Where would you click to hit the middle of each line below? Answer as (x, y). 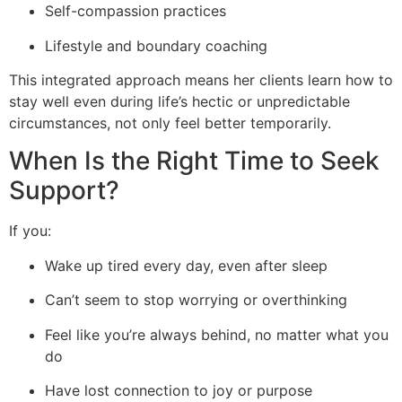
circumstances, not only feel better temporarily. (170, 123)
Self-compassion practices (135, 11)
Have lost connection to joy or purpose (179, 391)
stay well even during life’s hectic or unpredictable (179, 102)
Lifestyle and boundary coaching (156, 45)
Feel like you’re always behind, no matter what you (217, 334)
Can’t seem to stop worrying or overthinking (196, 300)
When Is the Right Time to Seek (194, 161)
